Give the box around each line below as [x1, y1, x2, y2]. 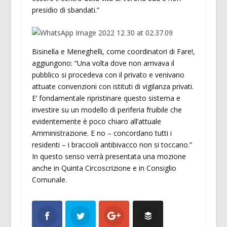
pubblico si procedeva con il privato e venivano [31, 70, 184, 80]
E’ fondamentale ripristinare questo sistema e [31, 93, 180, 103]
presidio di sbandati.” [31, 5, 99, 15]
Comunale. [31, 175, 67, 185]
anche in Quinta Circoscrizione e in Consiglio [31, 163, 176, 173]
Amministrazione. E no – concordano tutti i [31, 128, 172, 138]
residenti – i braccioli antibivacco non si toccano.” [31, 140, 192, 150]
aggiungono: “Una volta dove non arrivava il [31, 58, 174, 68]
